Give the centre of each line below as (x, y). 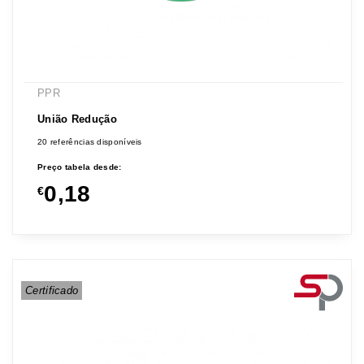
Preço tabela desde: (79, 167)
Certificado (52, 291)
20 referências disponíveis (89, 142)
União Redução (77, 119)
